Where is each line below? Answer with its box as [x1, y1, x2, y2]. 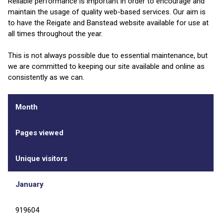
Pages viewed [15, 128, 63, 137]
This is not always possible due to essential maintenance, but [8, 51, 208, 60]
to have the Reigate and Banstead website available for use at [8, 18, 209, 27]
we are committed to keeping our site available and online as [8, 62, 205, 71]
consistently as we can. [8, 73, 84, 82]
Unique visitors [15, 154, 67, 163]
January [15, 179, 44, 189]
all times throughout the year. [8, 29, 103, 38]
